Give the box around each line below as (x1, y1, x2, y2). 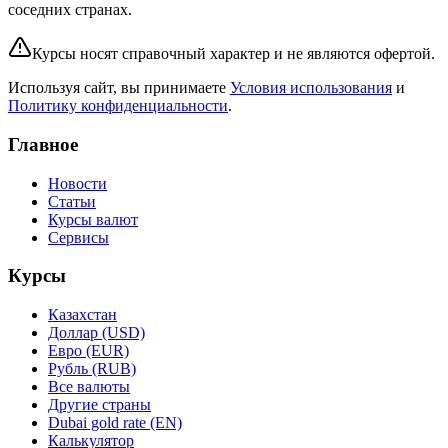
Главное (8, 133, 78, 155)
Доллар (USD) (48, 324, 145, 342)
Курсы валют (48, 210, 138, 228)
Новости (48, 174, 107, 192)
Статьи (48, 192, 96, 210)
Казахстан (48, 306, 117, 324)
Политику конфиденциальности (8, 97, 228, 115)
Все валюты (48, 378, 130, 396)
